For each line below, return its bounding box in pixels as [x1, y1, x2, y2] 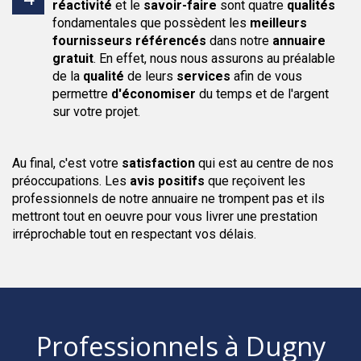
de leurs [124, 68, 176, 84]
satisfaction [122, 156, 198, 171]
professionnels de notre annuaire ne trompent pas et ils [12, 191, 325, 206]
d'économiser [111, 86, 196, 102]
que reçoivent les [205, 173, 305, 189]
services [176, 68, 230, 84]
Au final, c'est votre [12, 156, 122, 171]
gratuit [52, 51, 93, 66]
